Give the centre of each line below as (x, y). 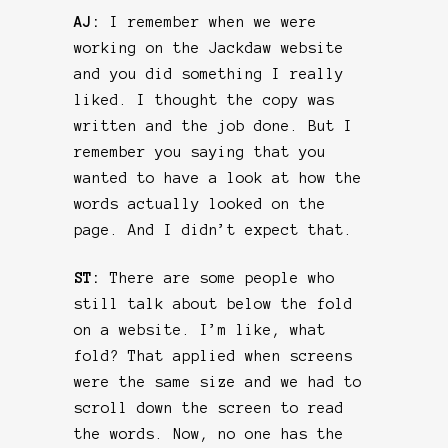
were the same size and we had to (218, 381)
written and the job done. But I (213, 125)
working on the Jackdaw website (209, 47)
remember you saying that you (200, 151)
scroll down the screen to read (209, 407)
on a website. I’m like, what (200, 329)
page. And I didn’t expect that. (213, 229)
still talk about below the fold (213, 303)
